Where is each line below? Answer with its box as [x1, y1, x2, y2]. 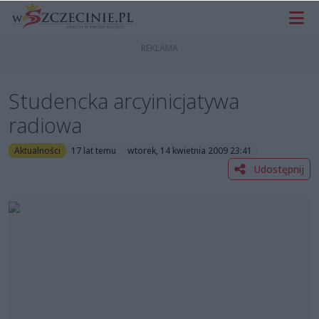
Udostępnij [251, 162, 304, 176]
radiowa [9, 111, 82, 140]
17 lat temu [71, 144, 117, 157]
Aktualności [14, 144, 61, 157]
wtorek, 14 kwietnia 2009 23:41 [127, 144, 252, 157]
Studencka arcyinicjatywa [9, 87, 239, 115]
